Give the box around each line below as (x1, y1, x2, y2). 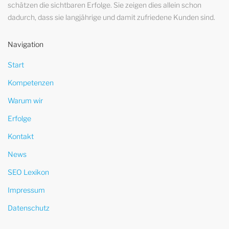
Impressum (8, 186, 45, 194)
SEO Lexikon (8, 168, 49, 176)
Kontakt (8, 132, 34, 141)
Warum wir (8, 96, 43, 105)
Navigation (8, 40, 43, 49)
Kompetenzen (8, 78, 54, 87)
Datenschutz (8, 203, 50, 212)
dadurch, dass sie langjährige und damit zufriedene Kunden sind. (8, 13, 215, 21)
